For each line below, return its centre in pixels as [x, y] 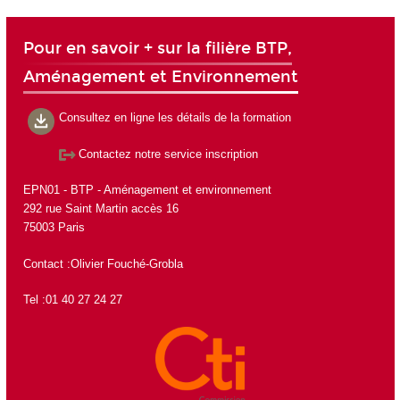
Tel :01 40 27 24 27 [72, 300]
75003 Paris [54, 228]
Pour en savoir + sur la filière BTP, [157, 48]
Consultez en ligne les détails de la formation [175, 118]
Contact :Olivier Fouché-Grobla [103, 263]
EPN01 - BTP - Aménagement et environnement [147, 190]
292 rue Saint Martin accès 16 [100, 209]
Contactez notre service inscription [168, 154]
